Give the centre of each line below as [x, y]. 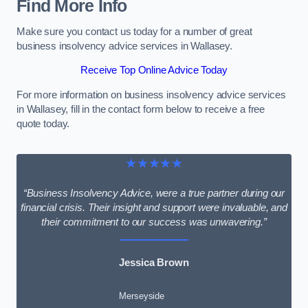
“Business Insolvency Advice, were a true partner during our [154, 193]
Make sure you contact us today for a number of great [134, 31]
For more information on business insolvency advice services [151, 95]
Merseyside [142, 296]
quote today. [43, 123]
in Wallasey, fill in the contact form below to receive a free [141, 109]
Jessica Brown [154, 263]
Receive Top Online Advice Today [154, 70]
